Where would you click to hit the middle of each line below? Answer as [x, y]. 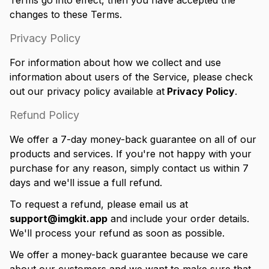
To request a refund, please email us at [99, 204]
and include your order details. [180, 219]
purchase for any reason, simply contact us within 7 [129, 168]
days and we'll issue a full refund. [86, 183]
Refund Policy [44, 115]
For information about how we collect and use [115, 62]
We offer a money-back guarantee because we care [129, 255]
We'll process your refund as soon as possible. [117, 233]
